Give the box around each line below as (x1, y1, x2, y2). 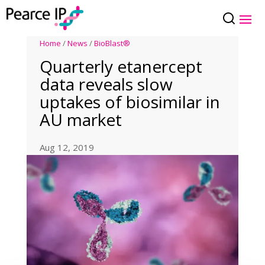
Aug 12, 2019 (40, 141, 95, 154)
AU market (40, 108, 122, 131)
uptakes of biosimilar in (40, 91, 221, 114)
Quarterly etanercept (40, 55, 203, 78)
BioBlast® (94, 38, 131, 49)
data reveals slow (40, 73, 173, 96)
